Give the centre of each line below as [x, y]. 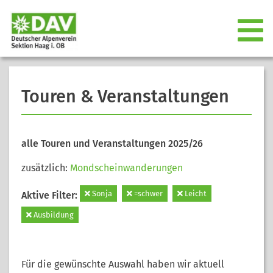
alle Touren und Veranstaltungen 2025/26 [112, 143]
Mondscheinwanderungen [126, 168]
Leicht [195, 193]
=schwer [147, 193]
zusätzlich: [46, 168]
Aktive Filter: [51, 195]
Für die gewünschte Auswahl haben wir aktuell [123, 264]
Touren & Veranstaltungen [125, 96]
